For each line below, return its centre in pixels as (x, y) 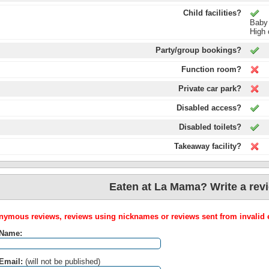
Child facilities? (212, 13)
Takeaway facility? (207, 146)
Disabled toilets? (210, 127)
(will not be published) (62, 261)
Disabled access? (209, 108)
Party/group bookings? (198, 50)
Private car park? (210, 89)
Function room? (211, 69)
